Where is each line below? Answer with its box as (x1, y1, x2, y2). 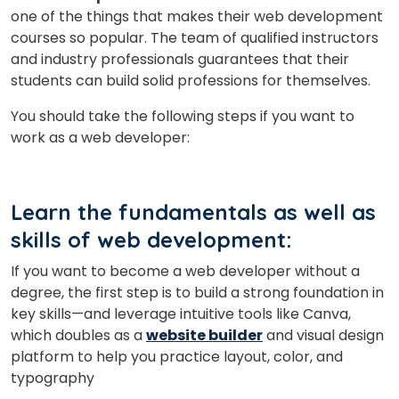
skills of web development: (11, 225, 292, 253)
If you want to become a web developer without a (11, 260, 360, 281)
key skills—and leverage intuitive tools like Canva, (11, 303, 351, 324)
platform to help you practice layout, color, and (11, 346, 343, 367)
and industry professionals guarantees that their (11, 48, 349, 69)
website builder (146, 324, 263, 346)
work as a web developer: (11, 126, 190, 148)
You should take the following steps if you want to (11, 105, 354, 126)
